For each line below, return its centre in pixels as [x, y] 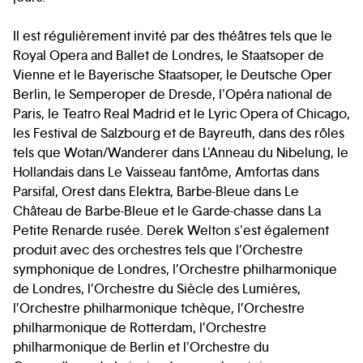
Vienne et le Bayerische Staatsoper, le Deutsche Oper [173, 75]
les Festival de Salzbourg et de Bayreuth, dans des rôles [179, 134]
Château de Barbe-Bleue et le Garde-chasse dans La [167, 211]
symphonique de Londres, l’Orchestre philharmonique [175, 270]
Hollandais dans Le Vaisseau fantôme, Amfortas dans [166, 173]
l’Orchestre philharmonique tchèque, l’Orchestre [159, 309]
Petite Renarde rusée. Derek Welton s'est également [171, 231]
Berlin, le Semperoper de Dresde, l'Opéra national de [173, 95]
